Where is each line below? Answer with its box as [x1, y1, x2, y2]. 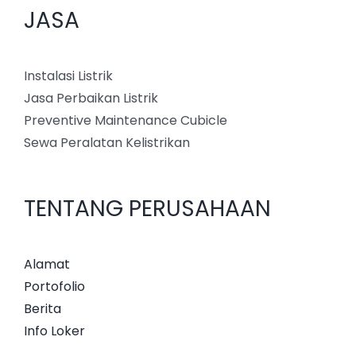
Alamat [24, 255, 70, 274]
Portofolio [24, 277, 85, 296]
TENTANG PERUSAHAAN [24, 193, 271, 225]
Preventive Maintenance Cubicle [24, 111, 227, 130]
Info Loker [24, 322, 85, 341]
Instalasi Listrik [24, 67, 113, 86]
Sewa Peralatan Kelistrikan [24, 133, 190, 153]
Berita [24, 300, 61, 319]
